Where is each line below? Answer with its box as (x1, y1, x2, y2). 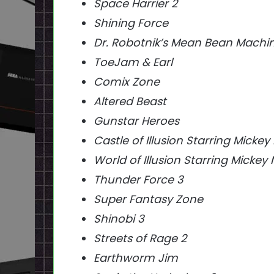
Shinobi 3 (94, 211, 144, 227)
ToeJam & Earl (94, 54, 172, 70)
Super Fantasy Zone (94, 191, 203, 207)
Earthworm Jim (94, 250, 178, 266)
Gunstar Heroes (94, 113, 179, 129)
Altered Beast (94, 94, 166, 109)
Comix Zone (94, 74, 160, 90)
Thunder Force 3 (94, 172, 183, 188)
